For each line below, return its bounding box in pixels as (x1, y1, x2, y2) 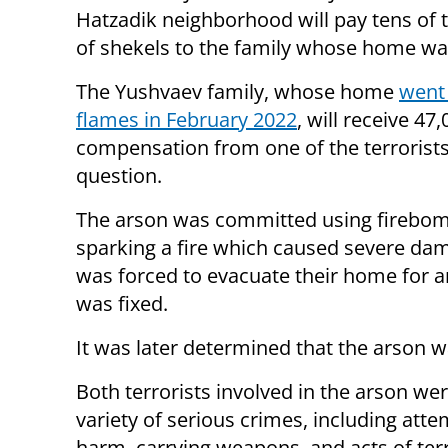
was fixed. (76, 290, 168, 318)
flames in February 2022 (76, 106, 297, 134)
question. (76, 162, 162, 190)
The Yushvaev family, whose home (76, 78, 399, 106)
